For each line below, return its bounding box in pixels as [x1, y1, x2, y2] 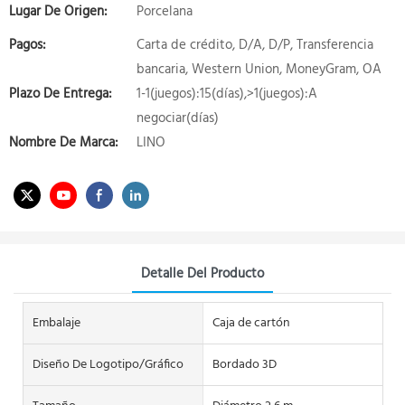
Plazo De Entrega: [9, 83, 112, 105]
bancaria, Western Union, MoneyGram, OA [137, 59, 381, 80]
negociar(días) [137, 108, 219, 129]
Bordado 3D [212, 353, 277, 375]
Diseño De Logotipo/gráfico [33, 353, 184, 375]
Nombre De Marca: [9, 132, 118, 154]
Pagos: [9, 34, 46, 56]
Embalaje [33, 312, 80, 334]
